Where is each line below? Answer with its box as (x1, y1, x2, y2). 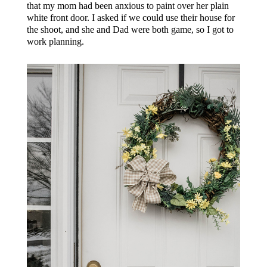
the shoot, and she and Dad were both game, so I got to (26, 24, 234, 35)
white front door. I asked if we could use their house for (26, 12, 235, 23)
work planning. (26, 36, 84, 46)
